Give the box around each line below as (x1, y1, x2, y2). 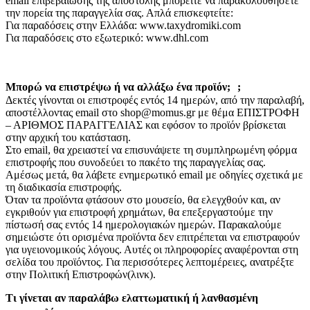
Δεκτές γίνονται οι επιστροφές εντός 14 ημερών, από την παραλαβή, (6, 93, 304, 106)
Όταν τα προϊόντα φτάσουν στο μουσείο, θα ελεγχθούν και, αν (6, 193, 280, 206)
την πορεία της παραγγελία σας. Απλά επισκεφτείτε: (6, 6, 233, 19)
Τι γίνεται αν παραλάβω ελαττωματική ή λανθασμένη (6, 291, 258, 304)
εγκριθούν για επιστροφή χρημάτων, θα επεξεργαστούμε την (6, 206, 273, 218)
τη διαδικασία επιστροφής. (6, 181, 122, 193)
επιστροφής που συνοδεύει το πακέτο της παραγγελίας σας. (6, 156, 266, 168)
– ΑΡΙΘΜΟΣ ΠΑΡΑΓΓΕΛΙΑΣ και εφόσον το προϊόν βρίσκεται (6, 118, 286, 131)
